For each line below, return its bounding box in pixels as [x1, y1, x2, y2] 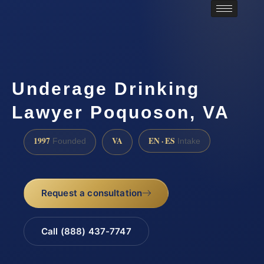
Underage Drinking [12, 79, 200, 99]
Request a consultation [41, 187, 143, 199]
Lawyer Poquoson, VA [12, 103, 230, 123]
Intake [175, 136, 200, 146]
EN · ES [148, 134, 175, 147]
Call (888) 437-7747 [41, 225, 131, 237]
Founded [50, 136, 86, 146]
